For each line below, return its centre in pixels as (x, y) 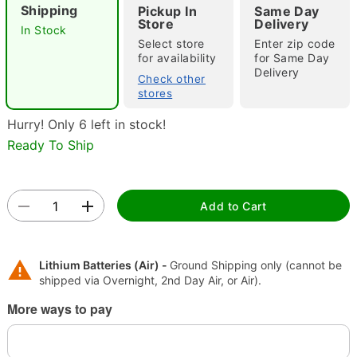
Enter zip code (295, 43)
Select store (171, 43)
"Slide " (36, 73)
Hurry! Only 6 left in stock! (86, 124)
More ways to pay (59, 308)
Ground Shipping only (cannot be (255, 265)
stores (155, 93)
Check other (172, 79)
